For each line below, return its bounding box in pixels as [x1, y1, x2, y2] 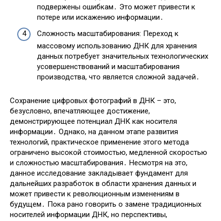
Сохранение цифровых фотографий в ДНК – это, [10, 96, 176, 106]
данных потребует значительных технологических [37, 52, 208, 61]
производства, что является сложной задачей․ [37, 73, 200, 82]
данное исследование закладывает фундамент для [10, 169, 188, 178]
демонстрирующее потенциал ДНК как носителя [10, 117, 177, 126]
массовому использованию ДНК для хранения [37, 41, 197, 51]
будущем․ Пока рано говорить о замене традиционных [10, 200, 201, 209]
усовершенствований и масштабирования [37, 62, 180, 72]
